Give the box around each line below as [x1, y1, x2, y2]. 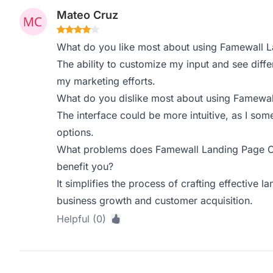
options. [56, 126, 94, 138]
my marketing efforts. [56, 75, 155, 87]
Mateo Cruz [56, 9, 118, 21]
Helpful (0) [56, 213, 106, 225]
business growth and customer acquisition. [56, 194, 253, 207]
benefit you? [56, 160, 113, 172]
